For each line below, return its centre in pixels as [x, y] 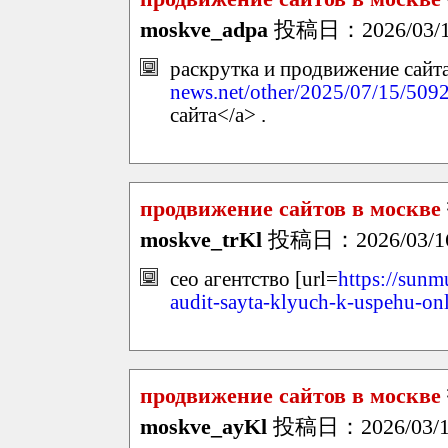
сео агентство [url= [254, 278]
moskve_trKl [201, 239]
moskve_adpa [204, 30]
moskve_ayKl [203, 426]
